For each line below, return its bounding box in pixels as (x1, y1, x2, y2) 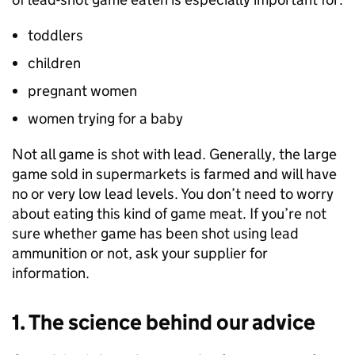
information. (12, 264, 90, 282)
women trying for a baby (28, 109, 183, 128)
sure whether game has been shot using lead (12, 224, 299, 242)
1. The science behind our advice (12, 309, 315, 335)
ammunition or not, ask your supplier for (12, 244, 268, 262)
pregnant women (28, 82, 137, 100)
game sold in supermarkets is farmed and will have (12, 165, 337, 183)
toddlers (28, 26, 83, 44)
